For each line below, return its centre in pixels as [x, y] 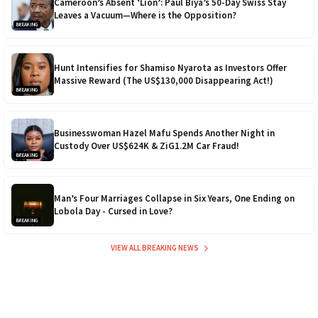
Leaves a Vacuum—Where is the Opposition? [145, 16]
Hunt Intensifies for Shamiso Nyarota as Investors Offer [170, 68]
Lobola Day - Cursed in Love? [113, 212]
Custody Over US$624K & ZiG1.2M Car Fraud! [147, 146]
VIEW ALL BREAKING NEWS [155, 248]
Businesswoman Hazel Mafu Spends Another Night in [164, 133]
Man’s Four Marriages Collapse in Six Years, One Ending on [174, 199]
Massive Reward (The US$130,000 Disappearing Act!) [164, 81]
